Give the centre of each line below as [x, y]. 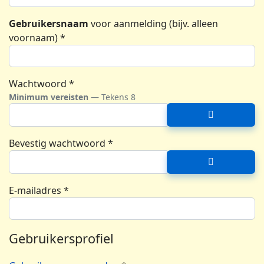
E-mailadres [35, 190]
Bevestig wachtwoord [57, 143]
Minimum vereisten [49, 97]
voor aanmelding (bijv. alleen [153, 24]
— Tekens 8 [112, 97]
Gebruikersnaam [49, 24]
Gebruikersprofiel [61, 238]
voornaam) [33, 38]
